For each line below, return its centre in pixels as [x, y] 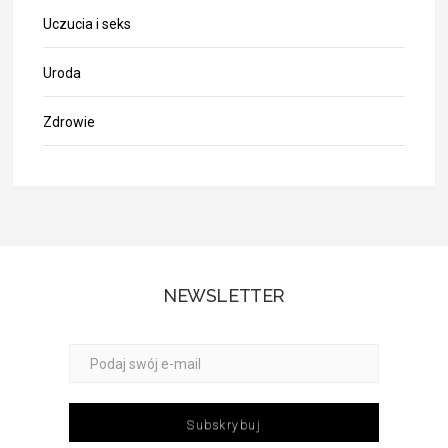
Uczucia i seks [87, 23]
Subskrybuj [224, 424]
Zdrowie [69, 121]
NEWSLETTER [224, 295]
